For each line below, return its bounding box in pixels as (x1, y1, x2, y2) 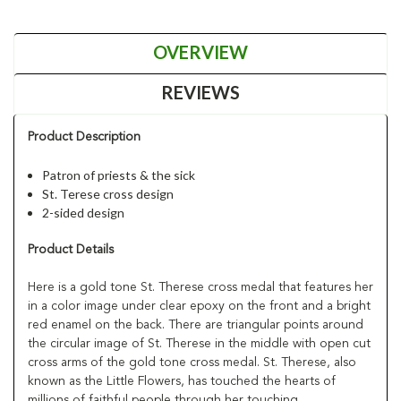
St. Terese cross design (42, 185, 175, 201)
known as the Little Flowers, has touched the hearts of (28, 374, 336, 388)
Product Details (28, 243, 114, 256)
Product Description (28, 130, 141, 143)
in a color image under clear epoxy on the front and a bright (28, 299, 371, 312)
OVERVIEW (153, 40, 248, 63)
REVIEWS (161, 81, 240, 103)
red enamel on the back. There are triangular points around (28, 318, 363, 331)
